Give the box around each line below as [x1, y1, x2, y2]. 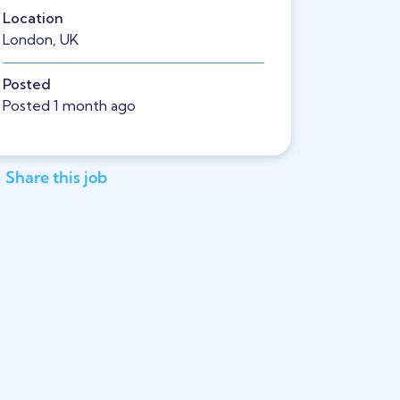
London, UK [2, 30, 79, 48]
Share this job [4, 166, 107, 187]
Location [2, 9, 63, 27]
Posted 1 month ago [2, 96, 136, 114]
